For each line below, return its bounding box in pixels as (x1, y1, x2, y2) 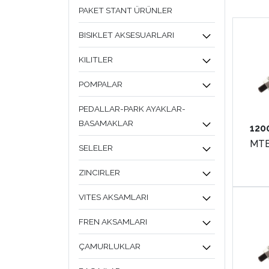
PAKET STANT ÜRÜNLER (79, 5, 172, 15)
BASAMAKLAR (79, 118, 133, 128)
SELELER (79, 143, 113, 153)
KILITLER (79, 55, 113, 64)
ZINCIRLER (79, 168, 120, 177)
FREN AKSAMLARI (79, 217, 147, 226)
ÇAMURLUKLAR (79, 241, 141, 251)
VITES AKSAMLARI (79, 192, 148, 202)
